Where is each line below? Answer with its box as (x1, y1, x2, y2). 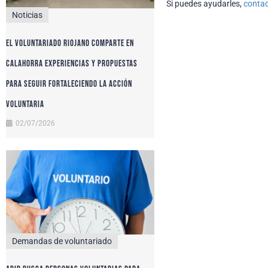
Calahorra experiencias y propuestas (6, 58, 138, 70)
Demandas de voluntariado (12, 236, 112, 246)
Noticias (12, 10, 42, 20)
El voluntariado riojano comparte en (6, 38, 134, 50)
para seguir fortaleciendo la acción (6, 78, 132, 90)
